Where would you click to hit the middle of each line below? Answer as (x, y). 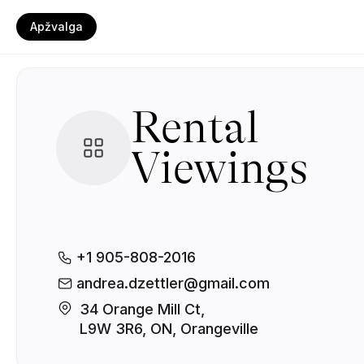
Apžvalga (56, 26)
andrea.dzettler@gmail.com (173, 283)
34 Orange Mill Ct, (144, 309)
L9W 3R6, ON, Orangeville (169, 329)
